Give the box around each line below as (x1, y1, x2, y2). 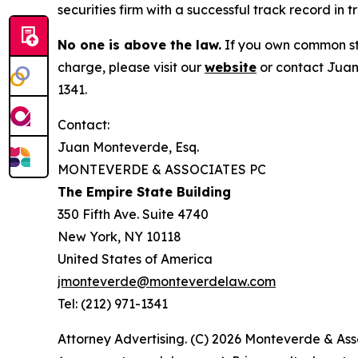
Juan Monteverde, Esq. (58, 139, 199, 155)
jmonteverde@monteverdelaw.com (58, 273, 276, 289)
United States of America (58, 251, 213, 267)
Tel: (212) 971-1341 (58, 296, 168, 312)
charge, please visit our (58, 59, 205, 75)
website (205, 59, 257, 75)
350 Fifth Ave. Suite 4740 (58, 206, 209, 222)
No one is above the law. (58, 37, 221, 53)
